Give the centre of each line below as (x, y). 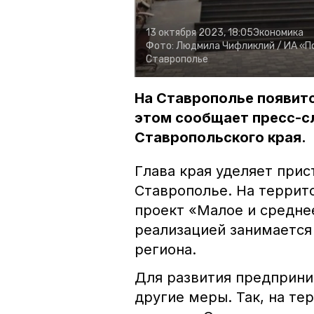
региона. (165, 250)
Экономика (278, 33)
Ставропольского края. (220, 138)
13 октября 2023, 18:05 (199, 33)
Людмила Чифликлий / (229, 46)
